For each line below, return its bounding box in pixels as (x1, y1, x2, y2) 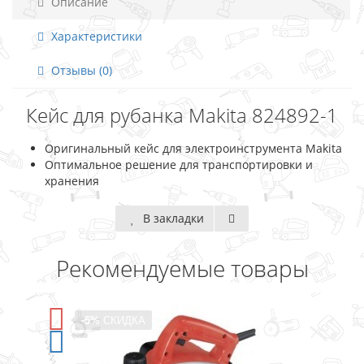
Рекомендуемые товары (55, 253, 309, 284)
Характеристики (48, 28, 142, 44)
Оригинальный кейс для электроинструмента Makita (45, 141, 342, 156)
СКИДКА (100, 311, 146, 327)
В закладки (140, 210, 204, 226)
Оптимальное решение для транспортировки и (45, 157, 313, 172)
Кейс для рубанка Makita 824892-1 (26, 102, 338, 128)
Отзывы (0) (48, 63, 112, 78)
